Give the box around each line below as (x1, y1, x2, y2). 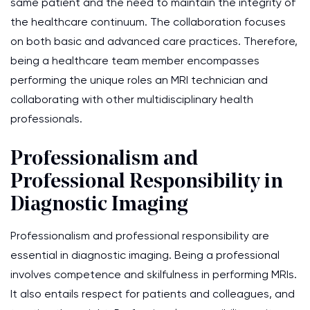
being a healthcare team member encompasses (10, 54, 259, 67)
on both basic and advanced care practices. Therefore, (10, 35, 298, 48)
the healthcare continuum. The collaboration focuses (10, 15, 286, 28)
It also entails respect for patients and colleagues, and (10, 287, 295, 300)
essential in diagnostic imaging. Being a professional (10, 248, 280, 262)
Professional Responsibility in (10, 172, 283, 193)
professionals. (10, 112, 82, 125)
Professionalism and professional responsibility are (10, 229, 269, 242)
